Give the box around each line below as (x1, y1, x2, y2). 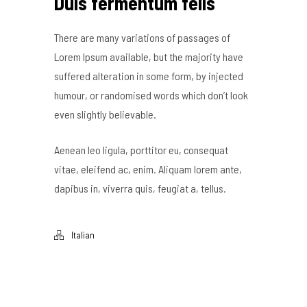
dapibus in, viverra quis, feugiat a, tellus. (54, 181, 226, 195)
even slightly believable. (54, 107, 156, 121)
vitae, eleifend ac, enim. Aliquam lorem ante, (54, 162, 242, 175)
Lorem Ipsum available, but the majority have (54, 49, 243, 63)
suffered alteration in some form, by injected (54, 69, 243, 82)
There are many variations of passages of (54, 30, 230, 44)
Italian (71, 229, 95, 241)
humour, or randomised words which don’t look (54, 88, 248, 101)
